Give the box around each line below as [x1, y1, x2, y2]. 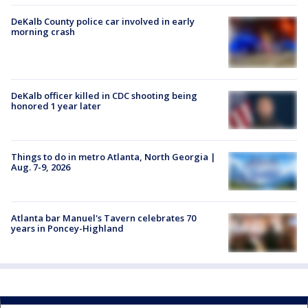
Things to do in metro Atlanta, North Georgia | [11, 151, 216, 164]
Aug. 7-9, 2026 [11, 161, 70, 174]
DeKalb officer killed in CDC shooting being [11, 89, 197, 102]
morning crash [11, 25, 75, 38]
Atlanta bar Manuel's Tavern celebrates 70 [11, 212, 196, 225]
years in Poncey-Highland [11, 222, 124, 235]
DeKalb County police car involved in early [11, 14, 195, 27]
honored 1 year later [11, 99, 101, 112]
